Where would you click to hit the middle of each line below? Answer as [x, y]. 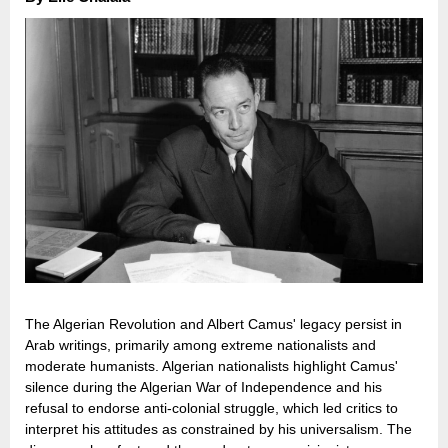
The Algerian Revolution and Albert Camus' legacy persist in [213, 324]
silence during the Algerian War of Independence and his [203, 387]
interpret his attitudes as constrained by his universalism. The [218, 429]
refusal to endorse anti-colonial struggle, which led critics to [211, 408]
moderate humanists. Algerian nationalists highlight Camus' [211, 366]
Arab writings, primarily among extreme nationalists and [200, 345]
